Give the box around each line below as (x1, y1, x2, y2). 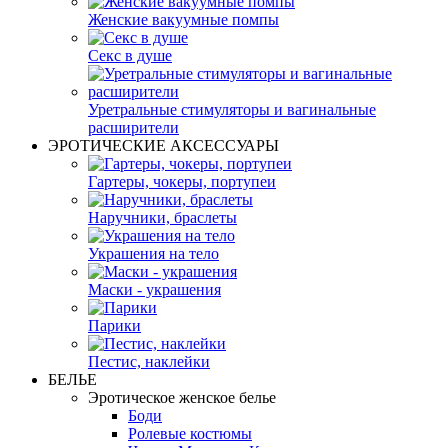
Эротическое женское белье (88, 388, 276, 406)
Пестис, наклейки (88, 352, 210, 370)
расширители (88, 118, 179, 136)
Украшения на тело (88, 244, 219, 262)
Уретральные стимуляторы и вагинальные (88, 100, 376, 118)
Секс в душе (88, 46, 172, 64)
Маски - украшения (88, 280, 221, 298)
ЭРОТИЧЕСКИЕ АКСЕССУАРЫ (48, 136, 279, 154)
